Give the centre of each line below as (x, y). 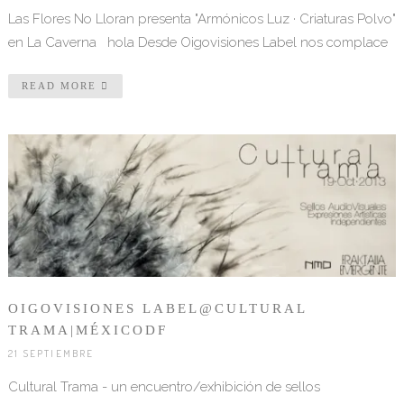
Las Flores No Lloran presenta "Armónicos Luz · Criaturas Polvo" (202, 18)
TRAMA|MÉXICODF (87, 331)
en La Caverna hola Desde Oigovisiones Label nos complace (197, 42)
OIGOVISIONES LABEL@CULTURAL (157, 309)
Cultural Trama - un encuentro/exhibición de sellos (164, 387)
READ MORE (61, 85)
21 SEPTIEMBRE (51, 354)
